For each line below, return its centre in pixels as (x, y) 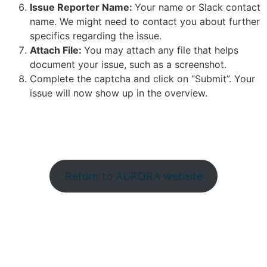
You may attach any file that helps (161, 50)
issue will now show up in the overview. (119, 93)
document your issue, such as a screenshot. (128, 64)
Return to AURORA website (133, 176)
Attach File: (57, 50)
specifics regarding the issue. (96, 35)
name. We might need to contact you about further (145, 21)
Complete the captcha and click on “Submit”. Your (142, 78)
